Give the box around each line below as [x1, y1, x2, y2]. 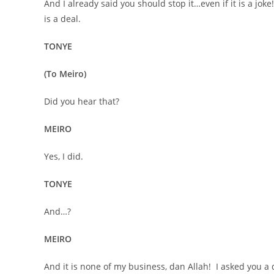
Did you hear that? [44, 95, 119, 107]
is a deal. [44, 13, 81, 24]
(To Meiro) [44, 68, 86, 80]
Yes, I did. [44, 150, 83, 162]
